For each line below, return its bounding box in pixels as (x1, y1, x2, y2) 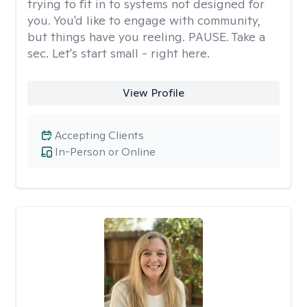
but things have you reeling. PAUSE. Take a (27, 29, 265, 45)
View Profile (122, 86, 184, 100)
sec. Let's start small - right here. (27, 45, 210, 61)
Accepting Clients (55, 128, 144, 143)
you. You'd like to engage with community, (27, 12, 260, 28)
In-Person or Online (55, 145, 156, 159)
